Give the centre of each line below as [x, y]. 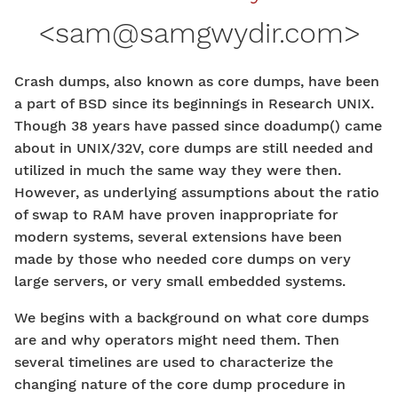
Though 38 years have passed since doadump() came [198, 126]
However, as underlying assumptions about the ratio [197, 192]
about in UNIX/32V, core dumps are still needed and [194, 148]
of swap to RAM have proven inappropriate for [176, 215]
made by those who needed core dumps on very [183, 259]
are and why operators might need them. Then [177, 340]
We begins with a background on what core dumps [191, 318]
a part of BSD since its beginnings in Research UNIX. [194, 103]
